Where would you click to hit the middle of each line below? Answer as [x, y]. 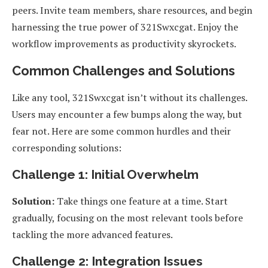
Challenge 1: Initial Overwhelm [105, 175]
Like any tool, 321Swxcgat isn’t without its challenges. [130, 98]
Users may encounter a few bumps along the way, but [127, 115]
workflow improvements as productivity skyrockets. [124, 44]
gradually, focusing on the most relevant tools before [127, 218]
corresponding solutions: [67, 148]
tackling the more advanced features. [92, 235]
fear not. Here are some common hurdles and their [121, 131]
